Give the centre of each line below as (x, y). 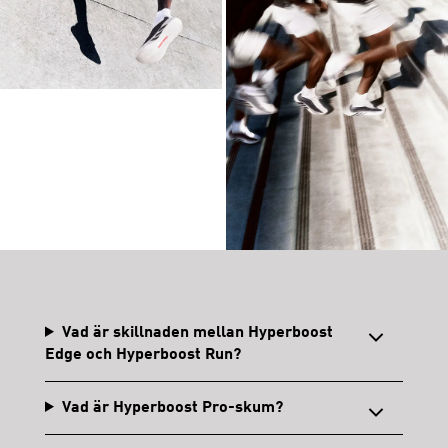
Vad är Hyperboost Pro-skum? (172, 407)
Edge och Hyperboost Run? (143, 354)
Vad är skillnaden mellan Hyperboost (197, 332)
